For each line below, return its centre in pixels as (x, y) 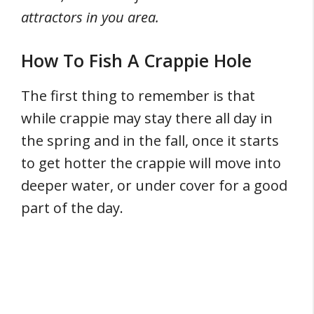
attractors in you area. (90, 17)
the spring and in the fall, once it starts (150, 141)
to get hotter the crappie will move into (151, 163)
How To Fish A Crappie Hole (136, 60)
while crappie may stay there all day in (147, 118)
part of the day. (72, 208)
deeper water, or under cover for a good (154, 185)
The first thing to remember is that (138, 96)
